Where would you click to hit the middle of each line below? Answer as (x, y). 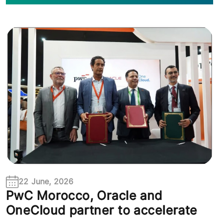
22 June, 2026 (46, 182)
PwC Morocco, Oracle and (84, 196)
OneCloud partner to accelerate (102, 210)
